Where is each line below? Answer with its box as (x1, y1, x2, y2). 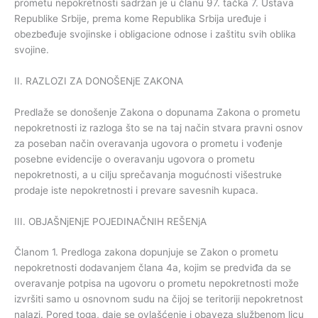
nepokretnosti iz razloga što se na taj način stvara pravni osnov (14, 121, 303, 133)
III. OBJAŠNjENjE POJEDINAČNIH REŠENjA (14, 215, 207, 227)
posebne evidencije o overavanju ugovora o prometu (14, 153, 255, 165)
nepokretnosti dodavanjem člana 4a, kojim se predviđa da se (14, 262, 291, 274)
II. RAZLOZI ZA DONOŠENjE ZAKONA (14, 75, 183, 87)
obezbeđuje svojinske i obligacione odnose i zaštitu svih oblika (14, 28, 296, 40)
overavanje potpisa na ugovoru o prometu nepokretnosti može (14, 278, 299, 290)
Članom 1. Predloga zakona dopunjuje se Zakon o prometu (14, 246, 278, 258)
